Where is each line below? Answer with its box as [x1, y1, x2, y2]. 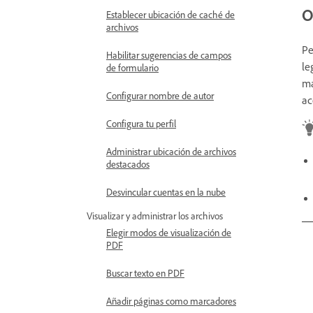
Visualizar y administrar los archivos [87, 210, 223, 221]
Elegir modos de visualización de [106, 226, 231, 238]
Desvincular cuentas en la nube [106, 186, 226, 198]
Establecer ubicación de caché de [106, 8, 235, 20]
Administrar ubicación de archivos [106, 145, 236, 157]
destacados [106, 158, 150, 170]
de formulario [106, 61, 159, 73]
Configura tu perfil [106, 117, 176, 129]
